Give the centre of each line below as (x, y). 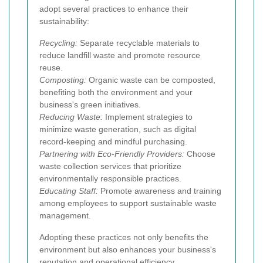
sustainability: (64, 21)
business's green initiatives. (90, 104)
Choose (200, 154)
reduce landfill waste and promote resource (120, 55)
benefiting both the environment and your (116, 92)
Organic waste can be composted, (151, 80)
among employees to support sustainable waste (128, 203)
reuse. (51, 67)
